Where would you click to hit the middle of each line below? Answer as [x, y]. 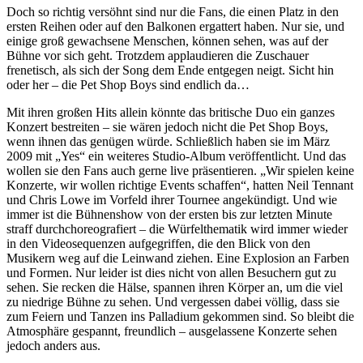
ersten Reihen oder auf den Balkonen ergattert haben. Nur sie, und [175, 26]
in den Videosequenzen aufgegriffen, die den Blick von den [158, 243]
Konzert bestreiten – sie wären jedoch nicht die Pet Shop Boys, [167, 126]
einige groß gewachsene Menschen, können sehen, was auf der [167, 41]
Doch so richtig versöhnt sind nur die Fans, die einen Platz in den [173, 11]
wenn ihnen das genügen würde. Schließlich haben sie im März [168, 141]
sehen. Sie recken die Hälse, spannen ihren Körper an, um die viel [175, 287]
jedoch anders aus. [53, 345]
